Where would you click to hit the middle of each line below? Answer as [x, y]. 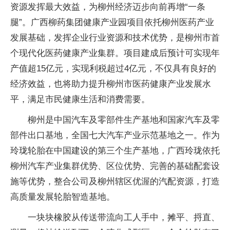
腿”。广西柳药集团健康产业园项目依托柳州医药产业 [112, 22]
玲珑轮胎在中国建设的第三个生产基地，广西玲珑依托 [115, 151]
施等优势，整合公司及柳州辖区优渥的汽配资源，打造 [115, 181]
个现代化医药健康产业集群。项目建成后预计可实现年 [115, 53]
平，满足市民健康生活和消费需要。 [80, 99]
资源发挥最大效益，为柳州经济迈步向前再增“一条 [108, 7]
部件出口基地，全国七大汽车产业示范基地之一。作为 [115, 135]
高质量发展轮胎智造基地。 [63, 197]
